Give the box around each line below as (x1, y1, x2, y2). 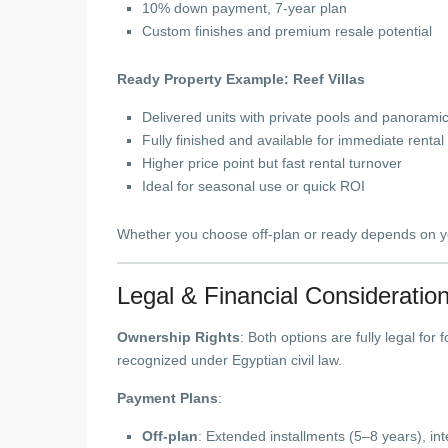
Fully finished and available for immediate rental (142, 132, 444, 148)
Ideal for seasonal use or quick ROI (142, 178, 365, 194)
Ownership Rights (117, 329, 240, 345)
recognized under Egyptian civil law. (117, 352, 342, 368)
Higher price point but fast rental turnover (142, 155, 402, 171)
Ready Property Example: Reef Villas (117, 71, 365, 87)
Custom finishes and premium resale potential (142, 23, 432, 39)
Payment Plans (117, 390, 218, 406)
